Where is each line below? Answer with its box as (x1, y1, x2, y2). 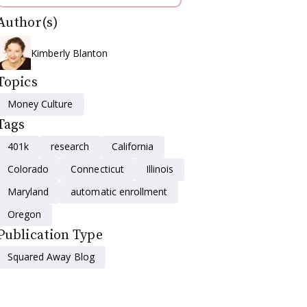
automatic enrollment (71, 185, 168, 198)
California (111, 140, 153, 153)
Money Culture (8, 97, 73, 110)
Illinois (145, 162, 174, 175)
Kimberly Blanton (31, 46, 108, 60)
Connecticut (71, 162, 124, 175)
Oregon (8, 208, 42, 221)
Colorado (8, 162, 49, 175)
